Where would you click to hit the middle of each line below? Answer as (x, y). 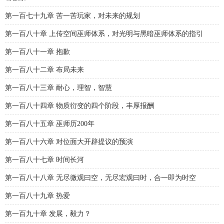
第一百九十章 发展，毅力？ (48, 214)
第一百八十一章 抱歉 (37, 52)
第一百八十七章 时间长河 (44, 160)
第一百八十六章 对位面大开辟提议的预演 (69, 142)
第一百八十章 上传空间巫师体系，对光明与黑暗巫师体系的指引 (104, 34)
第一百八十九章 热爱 (37, 196)
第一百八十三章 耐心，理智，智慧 (58, 88)
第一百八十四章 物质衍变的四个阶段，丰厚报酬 (79, 106)
